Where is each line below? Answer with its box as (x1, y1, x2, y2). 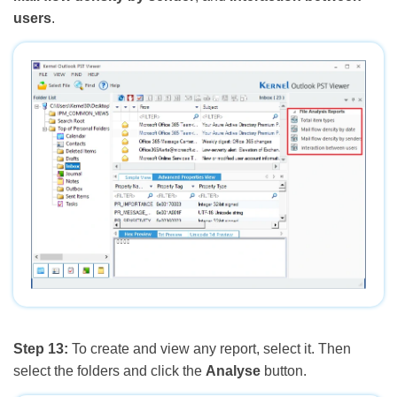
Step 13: (13, 340, 68, 356)
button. (261, 362, 307, 378)
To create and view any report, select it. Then (68, 340, 351, 356)
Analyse (206, 362, 261, 378)
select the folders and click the (13, 362, 206, 378)
